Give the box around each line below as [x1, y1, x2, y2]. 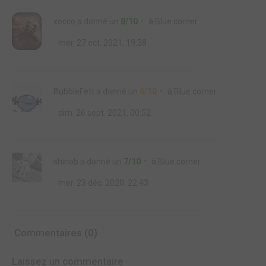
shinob [53, 157, 78, 167]
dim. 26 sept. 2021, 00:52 [56, 108, 151, 118]
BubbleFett [53, 87, 94, 97]
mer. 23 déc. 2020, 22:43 [56, 178, 148, 188]
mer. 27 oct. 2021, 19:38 [56, 38, 147, 48]
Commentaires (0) [12, 227, 97, 239]
